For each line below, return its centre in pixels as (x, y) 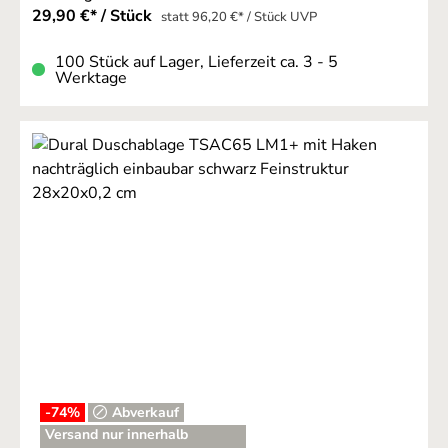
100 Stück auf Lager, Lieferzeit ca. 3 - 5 (196, 61)
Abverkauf (146, 412)
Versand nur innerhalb (116, 434)
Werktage (91, 77)
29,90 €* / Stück (94, 15)
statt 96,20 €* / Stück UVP (239, 16)
